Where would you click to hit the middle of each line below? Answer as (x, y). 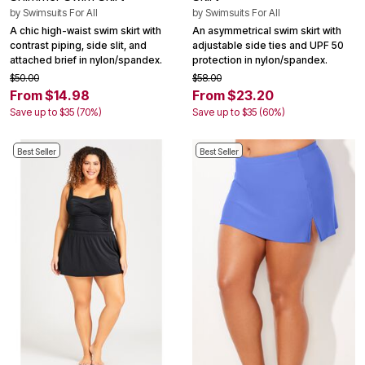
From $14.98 (50, 95)
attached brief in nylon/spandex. (86, 59)
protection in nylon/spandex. (260, 59)
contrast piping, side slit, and (78, 45)
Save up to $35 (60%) (239, 112)
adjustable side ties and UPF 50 (268, 45)
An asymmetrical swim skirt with (267, 30)
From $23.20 (233, 95)
